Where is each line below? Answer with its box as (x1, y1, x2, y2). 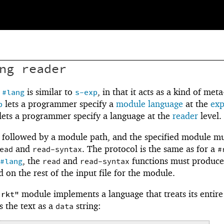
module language (116, 98, 183, 109)
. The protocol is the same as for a (82, 143, 217, 154)
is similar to (24, 86, 75, 97)
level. (198, 110, 221, 121)
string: (73, 200, 101, 211)
